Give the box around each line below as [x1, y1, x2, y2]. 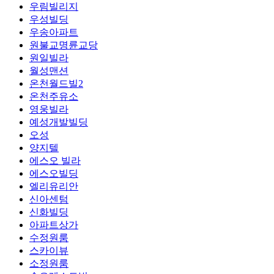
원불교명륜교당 [29, 40, 98, 51]
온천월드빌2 [29, 78, 83, 89]
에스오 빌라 [29, 155, 81, 166]
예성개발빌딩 [29, 117, 88, 128]
